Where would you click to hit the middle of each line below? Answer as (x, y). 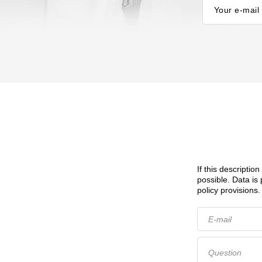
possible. (215, 180)
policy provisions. (229, 190)
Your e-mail (237, 10)
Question (225, 253)
